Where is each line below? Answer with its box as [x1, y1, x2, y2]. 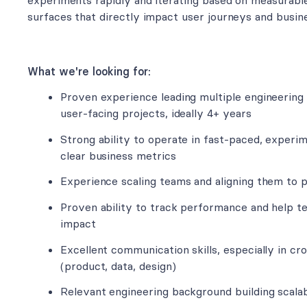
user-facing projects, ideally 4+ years [60, 106, 251, 121]
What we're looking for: [27, 64, 151, 78]
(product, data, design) [60, 258, 176, 273]
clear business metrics [60, 148, 176, 162]
